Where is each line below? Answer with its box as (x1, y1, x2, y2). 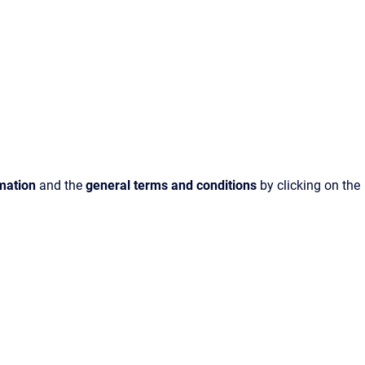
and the (39, 178, 82, 194)
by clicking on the (257, 178, 360, 194)
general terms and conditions (82, 178, 257, 194)
